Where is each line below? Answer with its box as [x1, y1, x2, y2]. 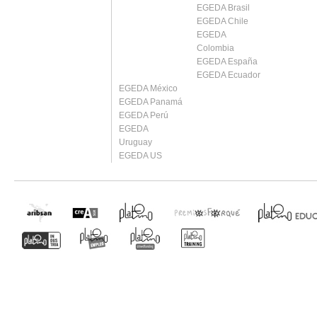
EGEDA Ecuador [197, 70, 261, 80]
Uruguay [119, 137, 152, 147]
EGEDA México [119, 83, 178, 93]
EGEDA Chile [197, 16, 249, 26]
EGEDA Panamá [119, 97, 183, 107]
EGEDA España [197, 57, 258, 67]
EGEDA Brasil [197, 3, 250, 13]
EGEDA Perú [119, 110, 168, 120]
